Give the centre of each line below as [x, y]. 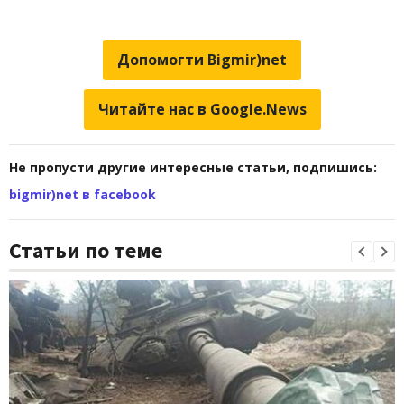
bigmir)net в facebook [83, 194]
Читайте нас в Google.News [202, 109]
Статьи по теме [86, 250]
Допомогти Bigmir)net [202, 59]
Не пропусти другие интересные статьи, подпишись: [193, 167]
